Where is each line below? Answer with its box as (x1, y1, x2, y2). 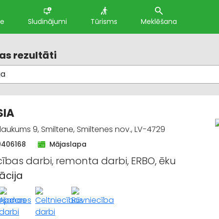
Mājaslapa (49, 139, 87, 149)
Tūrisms (90, 17, 117, 26)
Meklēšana (141, 17, 177, 26)
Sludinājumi (28, 17, 67, 26)
